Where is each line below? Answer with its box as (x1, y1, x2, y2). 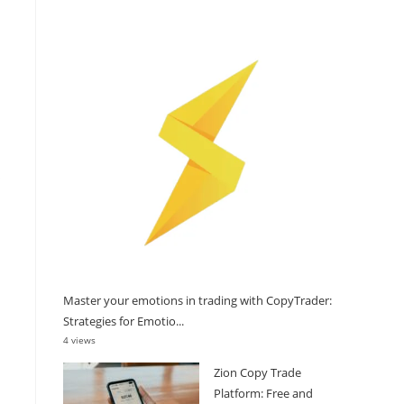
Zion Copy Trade (214, 363, 301, 381)
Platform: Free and (214, 384, 313, 401)
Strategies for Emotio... (63, 312, 184, 329)
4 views (63, 333, 96, 346)
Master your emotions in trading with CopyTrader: (63, 291, 332, 308)
